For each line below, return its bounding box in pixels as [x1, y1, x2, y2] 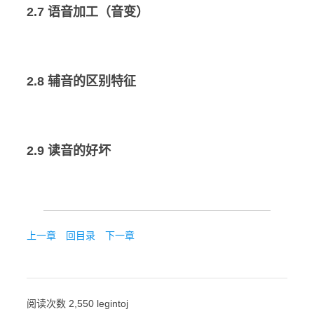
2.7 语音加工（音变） [27, 4, 149, 19]
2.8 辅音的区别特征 [27, 74, 136, 88]
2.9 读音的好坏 [27, 143, 111, 158]
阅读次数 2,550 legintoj [27, 297, 128, 309]
